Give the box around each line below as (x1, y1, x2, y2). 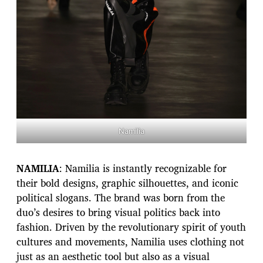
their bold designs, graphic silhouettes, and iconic (16, 175, 238, 191)
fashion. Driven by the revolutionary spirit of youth (16, 219, 246, 235)
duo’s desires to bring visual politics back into (16, 204, 220, 221)
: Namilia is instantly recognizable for (59, 160, 227, 177)
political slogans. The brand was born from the (16, 190, 225, 206)
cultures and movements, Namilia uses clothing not (16, 234, 244, 250)
